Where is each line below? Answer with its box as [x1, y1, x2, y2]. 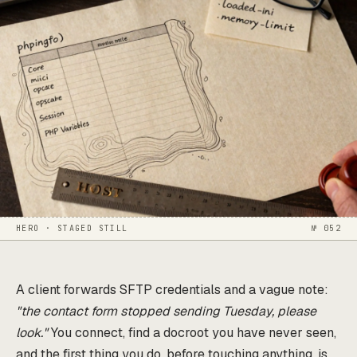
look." [16, 324, 48, 341]
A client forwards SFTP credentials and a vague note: [16, 280, 328, 298]
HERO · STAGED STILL [16, 222, 128, 233]
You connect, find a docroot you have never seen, [48, 324, 336, 341]
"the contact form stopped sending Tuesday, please [16, 302, 316, 320]
